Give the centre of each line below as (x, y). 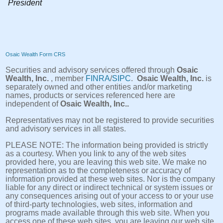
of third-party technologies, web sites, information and (99, 204)
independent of (33, 104)
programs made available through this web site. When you (108, 213)
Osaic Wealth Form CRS (35, 54)
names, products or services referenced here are (90, 95)
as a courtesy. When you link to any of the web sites (96, 154)
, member (67, 78)
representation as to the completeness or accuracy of (98, 170)
